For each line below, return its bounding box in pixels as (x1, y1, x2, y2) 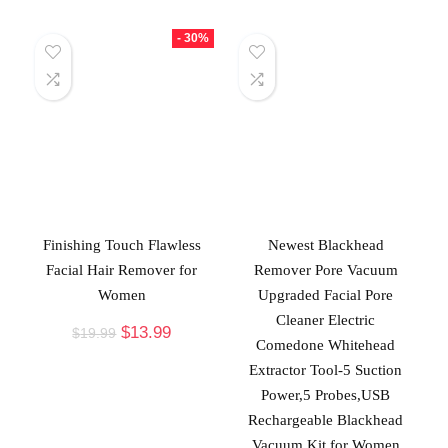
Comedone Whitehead (256, 336, 396, 353)
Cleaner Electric (276, 311, 376, 328)
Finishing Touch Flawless (42, 236, 201, 253)
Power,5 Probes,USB (261, 386, 391, 403)
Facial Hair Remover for (46, 261, 198, 278)
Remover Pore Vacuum (253, 261, 398, 278)
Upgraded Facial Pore (258, 286, 394, 303)
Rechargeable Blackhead (248, 411, 404, 428)
